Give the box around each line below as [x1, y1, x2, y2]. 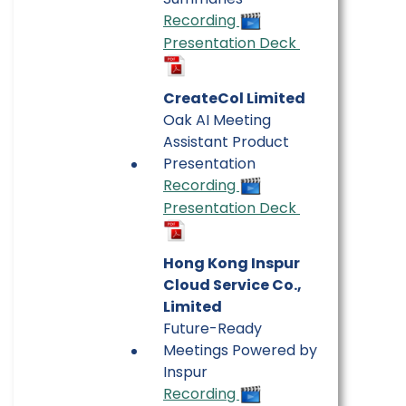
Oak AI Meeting [163, 109, 271, 130]
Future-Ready [163, 317, 262, 339]
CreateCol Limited [163, 87, 305, 109]
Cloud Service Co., [163, 274, 302, 295]
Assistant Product [163, 130, 289, 152]
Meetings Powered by [163, 339, 317, 361]
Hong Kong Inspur [163, 252, 300, 274]
